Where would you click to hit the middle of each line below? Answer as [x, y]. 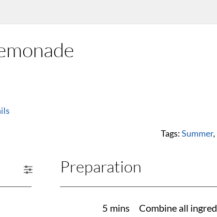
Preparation [101, 167]
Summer [197, 133]
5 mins [116, 208]
